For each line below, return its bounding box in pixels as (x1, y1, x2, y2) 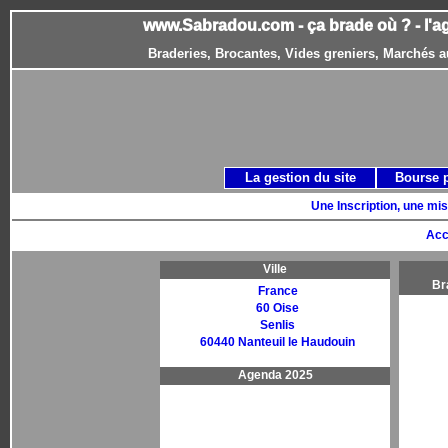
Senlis (260, 318, 295, 332)
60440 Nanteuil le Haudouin (200, 335, 355, 349)
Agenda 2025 (237, 368, 313, 382)
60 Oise (256, 301, 299, 315)
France (257, 284, 298, 298)
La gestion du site (244, 170, 356, 185)
